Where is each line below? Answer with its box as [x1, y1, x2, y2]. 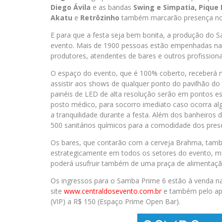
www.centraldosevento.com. [64, 186, 155, 196]
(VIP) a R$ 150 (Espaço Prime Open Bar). [51, 197, 180, 206]
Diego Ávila [51, 2, 91, 12]
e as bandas [91, 2, 133, 12]
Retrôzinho [78, 13, 119, 22]
